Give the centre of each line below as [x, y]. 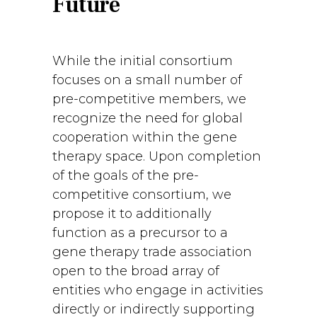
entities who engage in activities [158, 290]
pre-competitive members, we [149, 99]
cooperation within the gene [145, 137]
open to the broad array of [136, 271]
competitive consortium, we [142, 195]
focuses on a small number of [147, 80]
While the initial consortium [143, 61]
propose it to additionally [132, 214]
